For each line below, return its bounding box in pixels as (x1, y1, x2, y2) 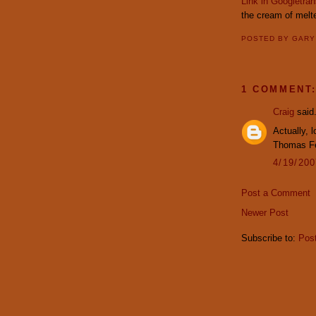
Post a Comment (241, 188, 310, 199)
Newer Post (241, 207, 288, 219)
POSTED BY (241, 35, 293, 43)
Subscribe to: (241, 233, 298, 244)
